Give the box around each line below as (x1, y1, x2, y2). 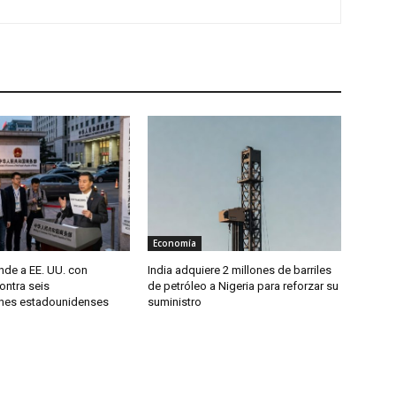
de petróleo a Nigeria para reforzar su (148, 279, 339, 293)
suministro (148, 295, 202, 309)
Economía (153, 237, 197, 250)
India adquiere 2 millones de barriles (148, 263, 332, 278)
